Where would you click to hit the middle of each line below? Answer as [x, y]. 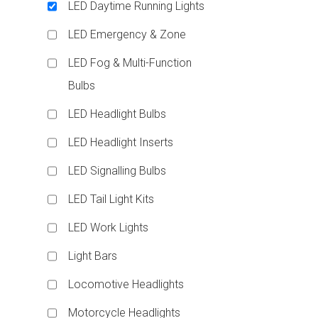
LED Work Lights [109, 227]
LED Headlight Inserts [121, 142]
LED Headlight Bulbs [117, 114]
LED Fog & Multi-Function [130, 62]
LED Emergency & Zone [127, 34]
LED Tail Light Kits [111, 199]
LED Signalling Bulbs [117, 170]
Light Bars [93, 256]
